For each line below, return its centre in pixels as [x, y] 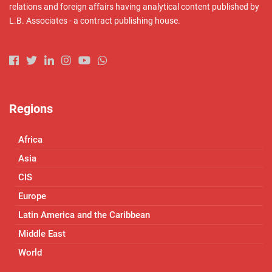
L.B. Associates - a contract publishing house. [95, 20]
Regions [31, 109]
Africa [30, 139]
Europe [32, 196]
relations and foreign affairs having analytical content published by [134, 6]
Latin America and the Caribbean [84, 215]
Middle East [42, 233]
